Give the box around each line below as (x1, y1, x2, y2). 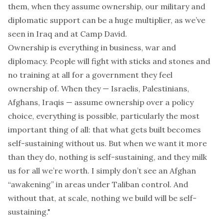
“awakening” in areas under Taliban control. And (8, 179, 188, 189)
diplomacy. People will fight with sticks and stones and (8, 56, 210, 66)
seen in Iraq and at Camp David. (8, 29, 127, 39)
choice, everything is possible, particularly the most (8, 111, 199, 121)
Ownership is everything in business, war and (8, 43, 176, 52)
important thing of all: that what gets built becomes (8, 125, 201, 134)
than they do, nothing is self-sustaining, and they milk (8, 152, 207, 162)
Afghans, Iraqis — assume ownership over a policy (8, 97, 194, 107)
